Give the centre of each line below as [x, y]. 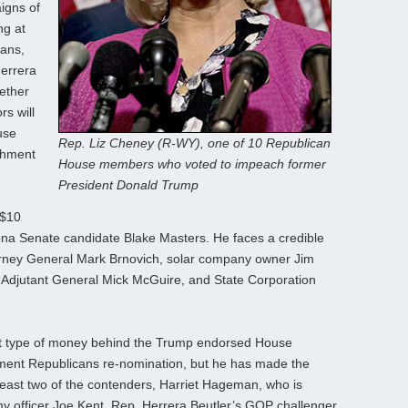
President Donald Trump [128, 185]
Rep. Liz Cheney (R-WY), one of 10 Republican [194, 143]
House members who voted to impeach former [192, 164]
